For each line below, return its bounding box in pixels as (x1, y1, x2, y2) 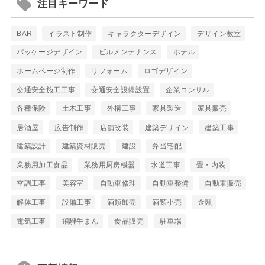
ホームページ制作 (17, 66, 76, 75)
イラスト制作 (48, 29, 92, 38)
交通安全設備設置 (91, 85, 150, 94)
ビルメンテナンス (98, 48, 157, 57)
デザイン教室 (197, 29, 241, 38)
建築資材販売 (62, 142, 106, 151)
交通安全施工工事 (17, 85, 76, 94)
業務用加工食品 (17, 160, 68, 169)
